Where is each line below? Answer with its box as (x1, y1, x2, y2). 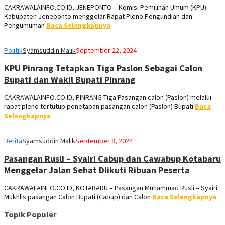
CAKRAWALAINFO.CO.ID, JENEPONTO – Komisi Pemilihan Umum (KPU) (4, 3, 206, 12)
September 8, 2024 (75, 136, 133, 145)
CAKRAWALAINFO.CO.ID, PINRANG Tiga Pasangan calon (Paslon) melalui (4, 93, 211, 102)
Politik (4, 46, 23, 55)
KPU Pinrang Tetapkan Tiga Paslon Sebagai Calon (4, 62, 202, 74)
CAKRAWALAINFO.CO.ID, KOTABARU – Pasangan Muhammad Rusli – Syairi (4, 183, 217, 192)
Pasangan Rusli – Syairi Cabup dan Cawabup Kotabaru (4, 152, 221, 164)
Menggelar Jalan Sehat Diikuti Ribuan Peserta (4, 164, 190, 176)
